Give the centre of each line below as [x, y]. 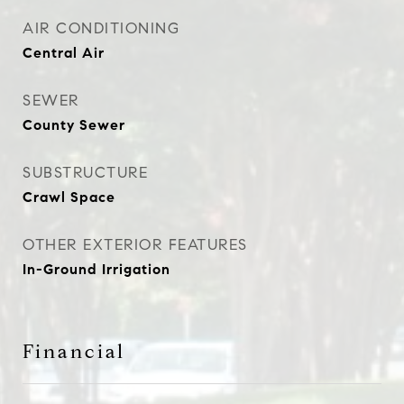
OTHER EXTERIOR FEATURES [135, 245]
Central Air [64, 53]
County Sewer [74, 125]
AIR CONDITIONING [101, 28]
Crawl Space [69, 197]
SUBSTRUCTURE [85, 173]
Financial [74, 352]
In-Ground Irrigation [96, 269]
